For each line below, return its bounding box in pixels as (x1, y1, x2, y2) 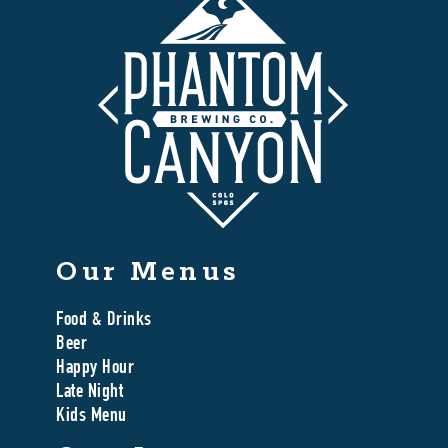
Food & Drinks (56, 311, 153, 332)
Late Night (56, 383, 124, 404)
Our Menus (56, 257, 241, 289)
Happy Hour (56, 359, 135, 380)
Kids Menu (56, 407, 127, 428)
